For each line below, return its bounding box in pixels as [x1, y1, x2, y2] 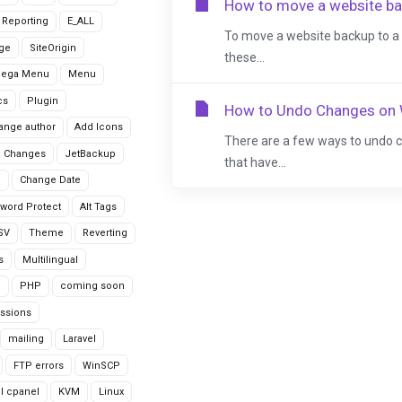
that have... [224, 155, 286, 170]
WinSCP [83, 359, 120, 371]
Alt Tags [80, 200, 117, 213]
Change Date [20, 174, 81, 186]
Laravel [63, 333, 96, 345]
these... [224, 50, 265, 65]
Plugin [27, 94, 58, 107]
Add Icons [74, 121, 123, 133]
